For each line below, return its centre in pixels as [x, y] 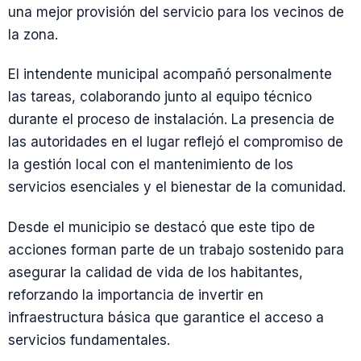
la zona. [33, 35]
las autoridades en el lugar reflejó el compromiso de [176, 142]
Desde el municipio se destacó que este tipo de [162, 227]
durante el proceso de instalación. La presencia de [171, 120]
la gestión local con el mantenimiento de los [151, 165]
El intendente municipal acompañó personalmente [170, 75]
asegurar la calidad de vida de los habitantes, [156, 272]
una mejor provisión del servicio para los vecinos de [176, 12]
